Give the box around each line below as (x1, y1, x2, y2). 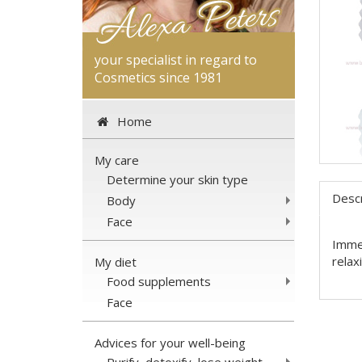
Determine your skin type (107, 170, 249, 187)
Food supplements (107, 272, 212, 289)
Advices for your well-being (95, 334, 246, 351)
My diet (95, 253, 137, 270)
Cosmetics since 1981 (95, 68, 222, 86)
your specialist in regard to (95, 50, 257, 69)
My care (95, 151, 140, 168)
